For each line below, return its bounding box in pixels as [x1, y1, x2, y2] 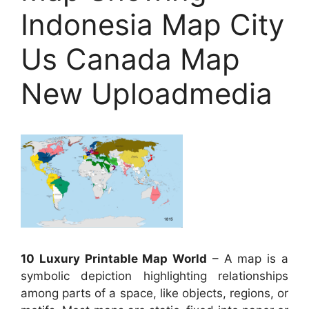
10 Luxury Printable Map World [21, 251, 208, 266]
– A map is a [207, 251, 289, 266]
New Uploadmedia [21, 75, 272, 111]
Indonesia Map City [21, 6, 284, 42]
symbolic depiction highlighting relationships [21, 268, 288, 283]
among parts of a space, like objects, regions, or [21, 286, 288, 300]
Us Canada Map [21, 41, 240, 77]
